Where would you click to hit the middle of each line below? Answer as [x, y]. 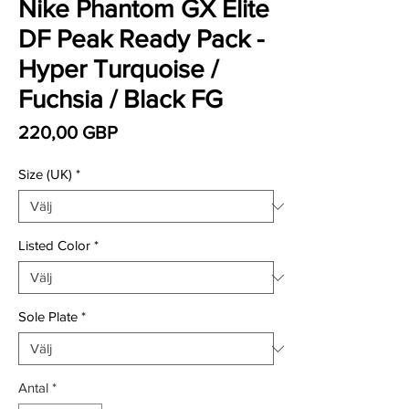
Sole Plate [48, 316]
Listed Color [54, 245]
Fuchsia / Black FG [121, 99]
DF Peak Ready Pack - [141, 39]
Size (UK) [45, 174]
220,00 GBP [68, 132]
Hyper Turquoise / [118, 69]
